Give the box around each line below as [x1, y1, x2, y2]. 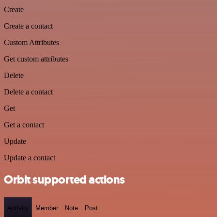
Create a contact [4, 22, 53, 30]
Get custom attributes [4, 55, 68, 63]
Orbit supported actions [4, 171, 125, 187]
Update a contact [4, 154, 55, 162]
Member [35, 204, 58, 212]
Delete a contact [4, 88, 53, 96]
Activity [7, 204, 29, 212]
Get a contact [4, 121, 44, 129]
